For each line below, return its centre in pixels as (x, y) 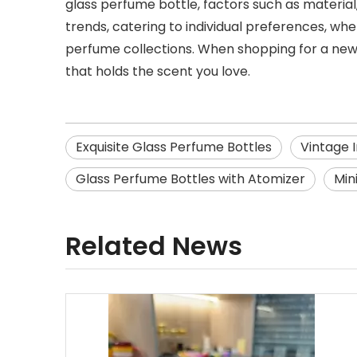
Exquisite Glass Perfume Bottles (174, 147)
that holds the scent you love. (158, 71)
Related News (154, 246)
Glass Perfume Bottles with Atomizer (190, 179)
